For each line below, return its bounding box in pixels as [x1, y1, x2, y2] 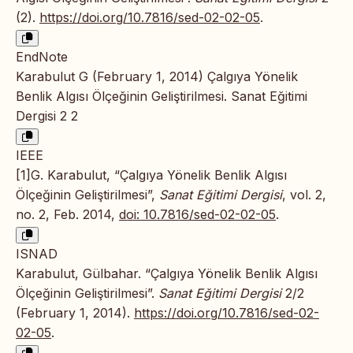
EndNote [16, 48, 68, 65]
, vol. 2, [282, 186, 326, 203]
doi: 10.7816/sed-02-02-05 [119, 206, 276, 222]
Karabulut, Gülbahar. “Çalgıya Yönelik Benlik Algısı [16, 265, 318, 281]
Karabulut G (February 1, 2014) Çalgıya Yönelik [16, 68, 298, 84]
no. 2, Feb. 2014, [16, 206, 119, 222]
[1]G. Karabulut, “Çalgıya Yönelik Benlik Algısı [16, 166, 287, 183]
